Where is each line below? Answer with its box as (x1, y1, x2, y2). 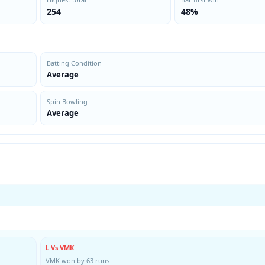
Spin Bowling (47, 96, 88, 106)
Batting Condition (47, 58, 102, 67)
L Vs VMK (46, 243, 74, 252)
